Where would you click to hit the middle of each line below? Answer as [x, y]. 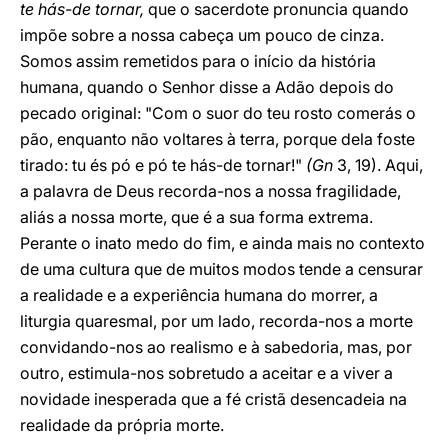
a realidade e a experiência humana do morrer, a [199, 295]
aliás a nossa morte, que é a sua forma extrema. [196, 217]
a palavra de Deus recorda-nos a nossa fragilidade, [210, 191]
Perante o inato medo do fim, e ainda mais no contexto [222, 243]
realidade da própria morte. [122, 425]
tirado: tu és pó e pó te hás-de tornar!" [163, 165]
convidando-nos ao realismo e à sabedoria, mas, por [216, 347]
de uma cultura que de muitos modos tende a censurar [221, 269]
